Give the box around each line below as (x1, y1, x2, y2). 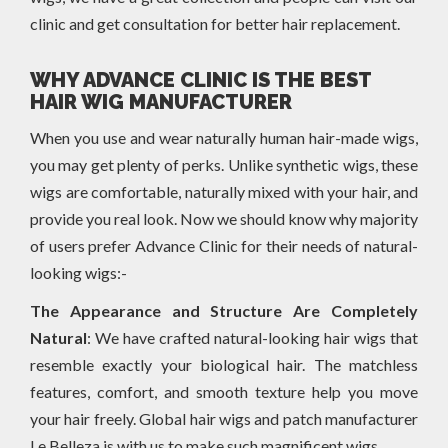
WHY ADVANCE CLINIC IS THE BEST (30, 67, 371, 92)
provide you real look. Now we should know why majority (30, 208, 418, 228)
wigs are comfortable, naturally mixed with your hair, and (30, 181, 418, 201)
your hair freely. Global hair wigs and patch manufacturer (30, 408, 418, 428)
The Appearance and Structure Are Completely (30, 300, 418, 320)
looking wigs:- (30, 262, 127, 282)
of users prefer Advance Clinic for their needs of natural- (30, 235, 418, 255)
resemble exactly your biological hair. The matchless (30, 354, 418, 374)
